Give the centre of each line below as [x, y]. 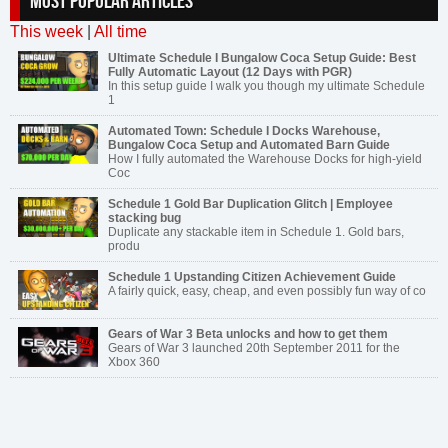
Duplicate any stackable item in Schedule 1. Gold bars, [256, 232]
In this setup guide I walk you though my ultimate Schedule [266, 86]
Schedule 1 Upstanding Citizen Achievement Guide [252, 277]
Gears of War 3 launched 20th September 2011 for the [254, 348]
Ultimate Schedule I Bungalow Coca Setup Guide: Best [262, 58]
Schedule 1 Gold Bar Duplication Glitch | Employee [250, 204]
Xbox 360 [134, 362]
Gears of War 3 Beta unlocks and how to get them [248, 334]
